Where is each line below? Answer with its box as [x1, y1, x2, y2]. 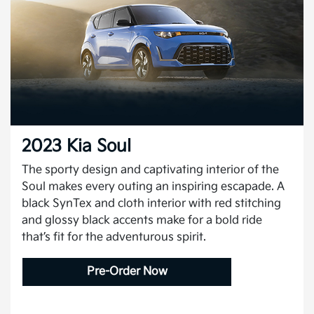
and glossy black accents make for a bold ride [22, 214, 262, 228]
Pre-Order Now [86, 265, 168, 279]
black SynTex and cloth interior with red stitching [22, 197, 281, 211]
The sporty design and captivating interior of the [22, 163, 279, 177]
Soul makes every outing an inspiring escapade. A [22, 180, 285, 194]
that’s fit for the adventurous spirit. [22, 231, 206, 245]
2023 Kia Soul [22, 136, 131, 157]
